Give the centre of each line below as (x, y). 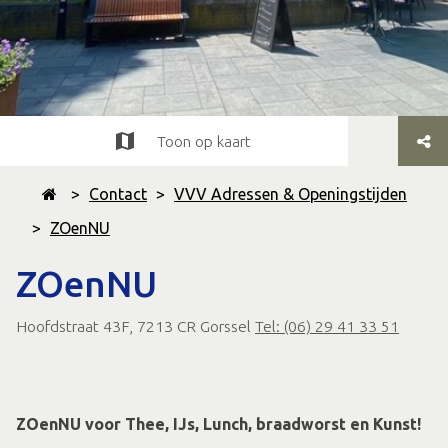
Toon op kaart (203, 141)
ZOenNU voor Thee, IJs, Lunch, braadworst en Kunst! (218, 424)
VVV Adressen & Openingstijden (290, 194)
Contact (118, 194)
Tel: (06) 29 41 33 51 (327, 326)
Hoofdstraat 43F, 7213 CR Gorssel (133, 326)
